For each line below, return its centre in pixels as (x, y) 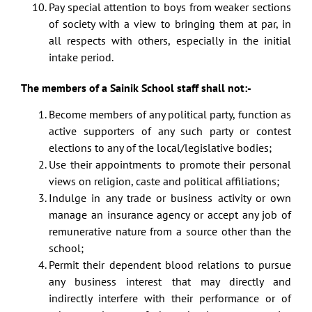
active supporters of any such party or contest (170, 131)
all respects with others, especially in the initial (170, 40)
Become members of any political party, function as (170, 115)
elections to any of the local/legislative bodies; (160, 148)
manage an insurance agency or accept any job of (170, 215)
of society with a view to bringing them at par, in (170, 23)
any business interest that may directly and (170, 282)
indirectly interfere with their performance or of (170, 298)
